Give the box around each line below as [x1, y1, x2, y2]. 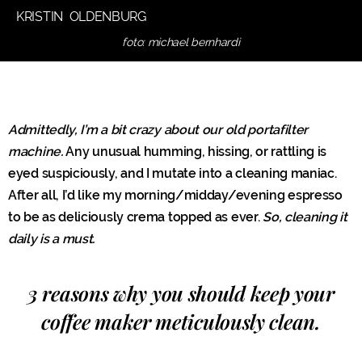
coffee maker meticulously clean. [41, 307, 321, 335]
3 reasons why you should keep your [27, 279, 335, 306]
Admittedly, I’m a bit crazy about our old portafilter [8, 121, 309, 137]
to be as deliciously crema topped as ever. [8, 208, 263, 225]
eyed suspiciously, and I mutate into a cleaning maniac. [8, 165, 337, 181]
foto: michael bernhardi [122, 35, 240, 48]
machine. [8, 143, 63, 159]
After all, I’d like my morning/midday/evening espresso [8, 187, 343, 203]
